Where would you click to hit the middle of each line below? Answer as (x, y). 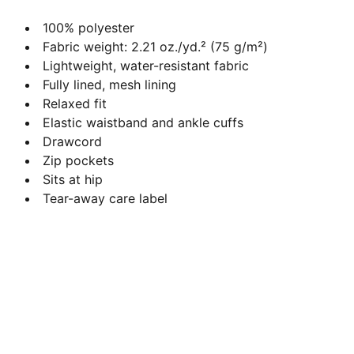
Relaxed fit (75, 104)
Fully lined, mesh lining (111, 85)
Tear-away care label (105, 198)
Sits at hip (73, 179)
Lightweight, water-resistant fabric (146, 66)
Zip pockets (78, 160)
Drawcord (72, 141)
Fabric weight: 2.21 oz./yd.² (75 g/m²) (155, 47)
